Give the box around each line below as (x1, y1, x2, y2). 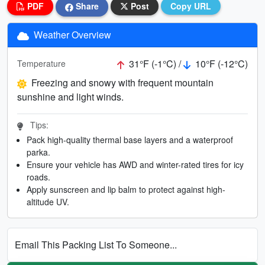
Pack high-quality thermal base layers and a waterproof (27, 133, 233, 146)
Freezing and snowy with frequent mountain (31, 75, 214, 89)
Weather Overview (31, 27, 111, 41)
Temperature (17, 57, 66, 70)
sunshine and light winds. (17, 89, 124, 104)
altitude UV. (27, 195, 69, 208)
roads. (27, 170, 50, 183)
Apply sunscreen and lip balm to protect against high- (27, 183, 225, 195)
